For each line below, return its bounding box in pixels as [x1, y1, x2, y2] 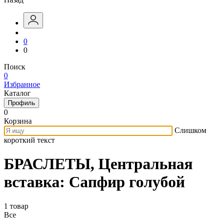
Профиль [8, 99, 35, 107]
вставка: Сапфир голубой [4, 173, 185, 191]
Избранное [4, 80, 40, 88]
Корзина [4, 117, 32, 125]
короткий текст [4, 136, 55, 144]
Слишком [175, 126, 206, 134]
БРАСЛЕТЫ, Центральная [4, 155, 193, 173]
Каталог [4, 89, 31, 97]
